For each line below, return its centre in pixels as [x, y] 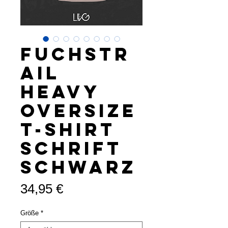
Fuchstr [75, 54]
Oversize [79, 110]
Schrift [71, 148]
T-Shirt [68, 129]
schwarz [78, 167]
